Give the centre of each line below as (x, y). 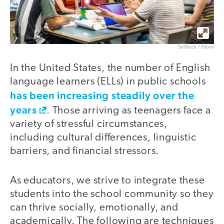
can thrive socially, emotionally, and (94, 207)
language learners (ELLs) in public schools (108, 82)
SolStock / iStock (196, 47)
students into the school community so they (112, 194)
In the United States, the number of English (110, 68)
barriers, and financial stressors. (85, 151)
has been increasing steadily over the (102, 95)
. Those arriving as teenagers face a (129, 111)
